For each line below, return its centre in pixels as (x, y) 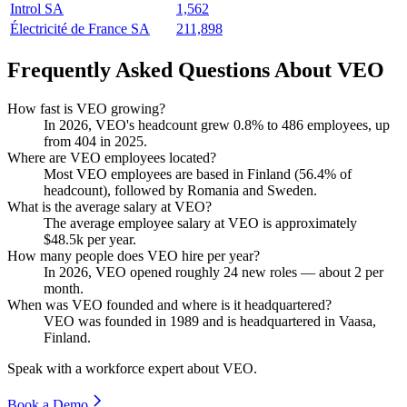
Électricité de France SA (80, 29)
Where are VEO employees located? (112, 157)
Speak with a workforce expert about (115, 368)
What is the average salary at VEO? (109, 206)
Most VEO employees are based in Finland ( (171, 174)
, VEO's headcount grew (161, 124)
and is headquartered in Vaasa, (288, 321)
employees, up (347, 124)
